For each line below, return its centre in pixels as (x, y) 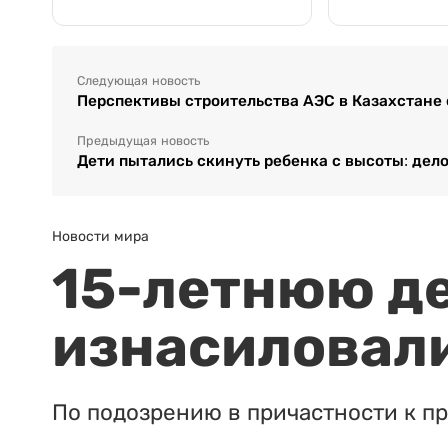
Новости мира (100, 235)
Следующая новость (138, 80)
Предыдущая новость (143, 140)
